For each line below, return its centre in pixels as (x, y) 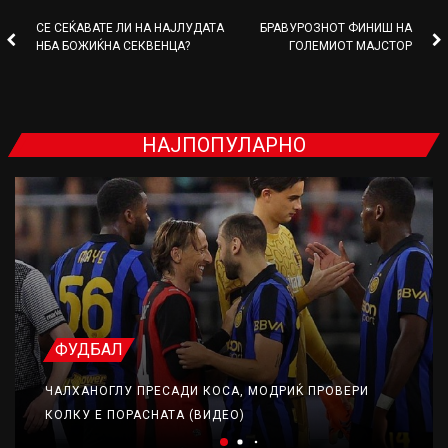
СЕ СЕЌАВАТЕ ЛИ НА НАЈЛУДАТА (129, 28)
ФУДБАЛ (89, 350)
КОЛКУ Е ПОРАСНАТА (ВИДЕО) (145, 415)
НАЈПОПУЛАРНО (224, 145)
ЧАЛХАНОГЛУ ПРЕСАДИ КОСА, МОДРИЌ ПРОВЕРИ (207, 391)
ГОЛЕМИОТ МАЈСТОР (351, 46)
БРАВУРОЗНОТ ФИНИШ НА (336, 28)
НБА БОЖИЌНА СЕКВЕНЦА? (112, 46)
